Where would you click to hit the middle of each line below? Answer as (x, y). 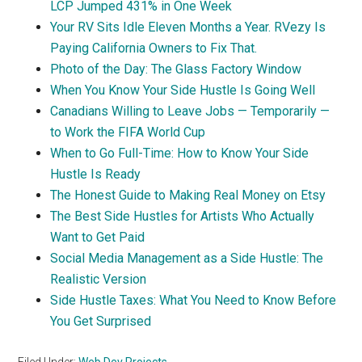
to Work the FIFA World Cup (128, 132)
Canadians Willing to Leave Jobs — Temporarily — (190, 111)
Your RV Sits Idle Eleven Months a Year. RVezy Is (188, 27)
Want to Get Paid (98, 237)
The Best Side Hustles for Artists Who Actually (183, 216)
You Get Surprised (101, 321)
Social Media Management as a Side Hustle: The (187, 258)
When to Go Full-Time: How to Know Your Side (180, 153)
